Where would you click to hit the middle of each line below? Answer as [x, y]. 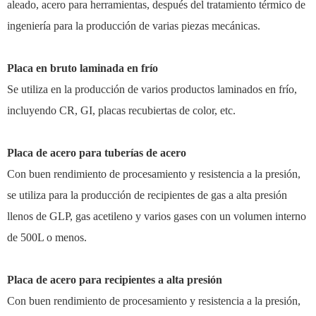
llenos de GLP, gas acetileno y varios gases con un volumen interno [157, 216]
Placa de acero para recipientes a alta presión [115, 279]
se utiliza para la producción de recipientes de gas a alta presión [147, 195]
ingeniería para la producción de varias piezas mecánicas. [134, 25]
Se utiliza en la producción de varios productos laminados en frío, [152, 89]
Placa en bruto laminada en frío [83, 68]
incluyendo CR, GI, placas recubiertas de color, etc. [121, 110]
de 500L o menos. [47, 237]
